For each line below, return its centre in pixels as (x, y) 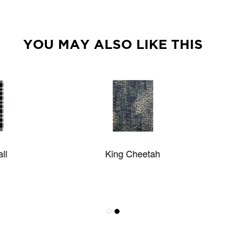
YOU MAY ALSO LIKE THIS (113, 44)
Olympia (185, 153)
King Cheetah (41, 153)
